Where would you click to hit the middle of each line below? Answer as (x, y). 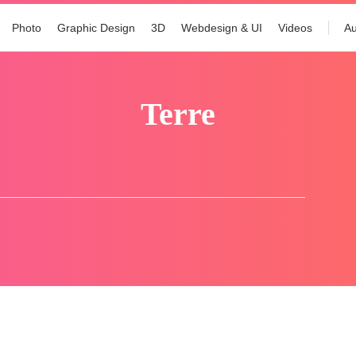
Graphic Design (97, 28)
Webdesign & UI (222, 28)
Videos (296, 28)
